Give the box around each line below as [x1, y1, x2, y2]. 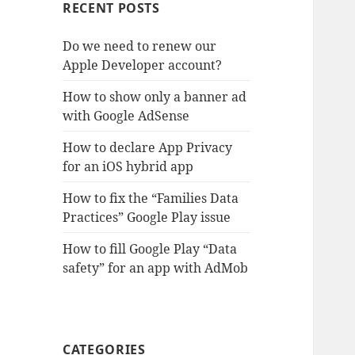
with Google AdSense [63, 106, 190, 124]
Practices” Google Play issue [63, 208, 231, 226]
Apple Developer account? [63, 55, 223, 74]
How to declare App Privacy [63, 138, 233, 156]
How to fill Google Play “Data [63, 239, 238, 258]
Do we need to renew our [63, 36, 217, 55]
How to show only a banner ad [63, 87, 247, 105]
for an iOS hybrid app [63, 157, 194, 175]
